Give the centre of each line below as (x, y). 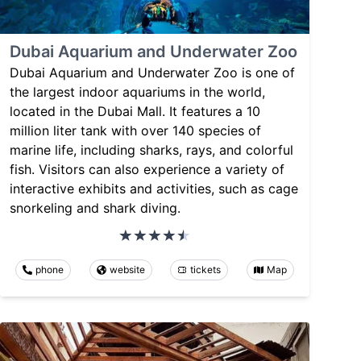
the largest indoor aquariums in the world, (137, 92)
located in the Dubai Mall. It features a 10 (135, 112)
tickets (206, 270)
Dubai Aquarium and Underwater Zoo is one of (152, 73)
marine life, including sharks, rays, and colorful (151, 150)
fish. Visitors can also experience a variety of (147, 170)
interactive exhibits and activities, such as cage (154, 189)
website (127, 270)
